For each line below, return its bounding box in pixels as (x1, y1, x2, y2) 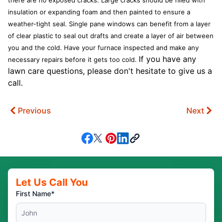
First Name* (16, 189, 55, 198)
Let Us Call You (16, 176, 88, 188)
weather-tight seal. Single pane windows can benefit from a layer (8, 20, 211, 28)
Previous (18, 106, 51, 115)
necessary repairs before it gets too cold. (8, 55, 139, 63)
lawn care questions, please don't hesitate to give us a (8, 66, 212, 76)
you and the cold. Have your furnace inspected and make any (8, 44, 199, 52)
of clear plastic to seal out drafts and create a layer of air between (8, 32, 214, 40)
